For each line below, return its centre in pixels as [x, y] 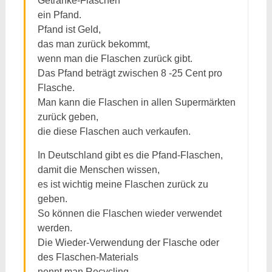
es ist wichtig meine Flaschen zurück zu [123, 184]
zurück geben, [68, 117]
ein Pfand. [59, 15]
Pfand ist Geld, [69, 29]
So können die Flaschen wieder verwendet [129, 213]
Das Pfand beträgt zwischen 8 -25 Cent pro [130, 73]
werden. [55, 228]
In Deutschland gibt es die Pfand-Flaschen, [130, 155]
